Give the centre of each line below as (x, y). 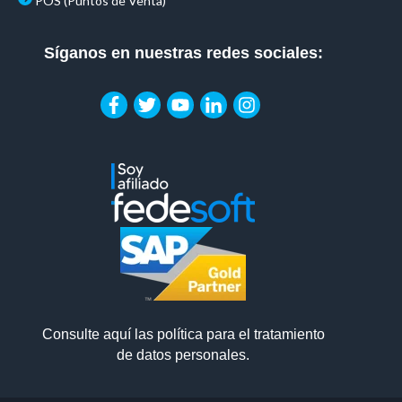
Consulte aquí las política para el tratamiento (183, 335)
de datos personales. (183, 355)
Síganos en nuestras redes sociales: (183, 53)
